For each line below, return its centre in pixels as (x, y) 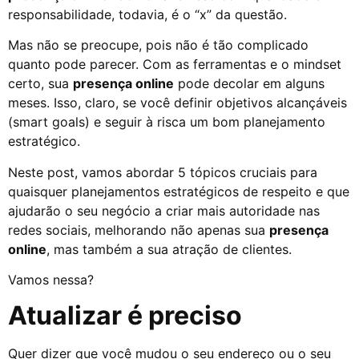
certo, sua (40, 84)
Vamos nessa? (51, 280)
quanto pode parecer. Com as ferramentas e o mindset (175, 65)
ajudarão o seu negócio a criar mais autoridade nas (164, 210)
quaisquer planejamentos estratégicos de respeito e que (179, 191)
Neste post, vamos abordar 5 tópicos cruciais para (163, 172)
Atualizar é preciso (125, 316)
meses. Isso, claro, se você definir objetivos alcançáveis (177, 103)
